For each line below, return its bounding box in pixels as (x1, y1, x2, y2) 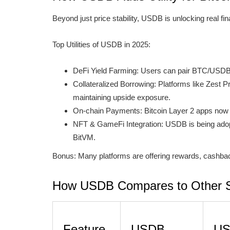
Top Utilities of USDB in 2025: (52, 40, 150, 49)
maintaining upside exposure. (73, 93, 170, 102)
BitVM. (73, 133, 95, 142)
